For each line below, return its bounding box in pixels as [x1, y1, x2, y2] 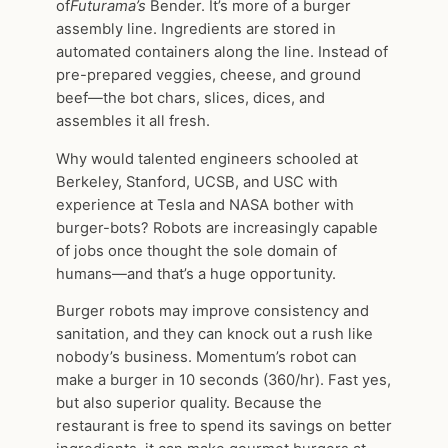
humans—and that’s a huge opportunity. [56, 264, 336, 283]
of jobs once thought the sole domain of [56, 241, 337, 260]
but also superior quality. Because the [56, 394, 322, 413]
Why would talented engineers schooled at [56, 149, 358, 168]
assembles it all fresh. [56, 111, 210, 130]
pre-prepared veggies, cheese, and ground [56, 65, 361, 84]
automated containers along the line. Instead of [56, 42, 388, 61]
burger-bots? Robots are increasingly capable [56, 218, 378, 237]
